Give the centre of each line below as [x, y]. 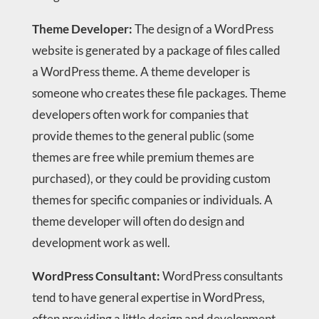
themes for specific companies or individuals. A [152, 199]
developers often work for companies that [140, 114]
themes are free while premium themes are [143, 157]
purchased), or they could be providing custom [151, 178]
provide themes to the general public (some [143, 135]
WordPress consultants [221, 276]
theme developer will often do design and [138, 221]
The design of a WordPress [203, 28]
